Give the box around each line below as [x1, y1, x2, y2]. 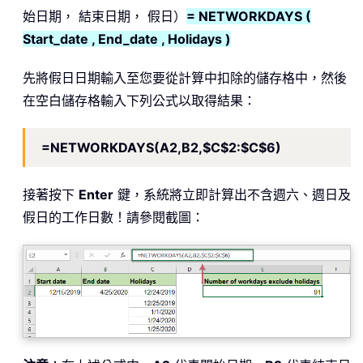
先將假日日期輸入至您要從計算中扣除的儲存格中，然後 [23, 69, 347, 86]
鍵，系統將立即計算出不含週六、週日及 [113, 186, 351, 203]
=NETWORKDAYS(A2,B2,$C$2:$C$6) [41, 139, 281, 156]
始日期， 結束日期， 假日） [23, 7, 186, 24]
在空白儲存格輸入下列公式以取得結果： [23, 92, 256, 109]
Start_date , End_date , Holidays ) [23, 30, 231, 47]
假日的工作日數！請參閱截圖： [23, 208, 204, 225]
